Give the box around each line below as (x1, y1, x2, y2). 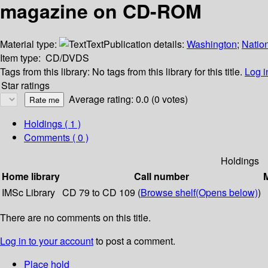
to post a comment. (93, 234, 175, 248)
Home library (2, 169, 60, 184)
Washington (187, 37, 237, 51)
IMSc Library (2, 185, 55, 200)
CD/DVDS (45, 51, 89, 65)
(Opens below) (196, 185, 258, 200)
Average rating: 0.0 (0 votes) (69, 92, 188, 106)
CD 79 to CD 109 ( (62, 185, 141, 200)
